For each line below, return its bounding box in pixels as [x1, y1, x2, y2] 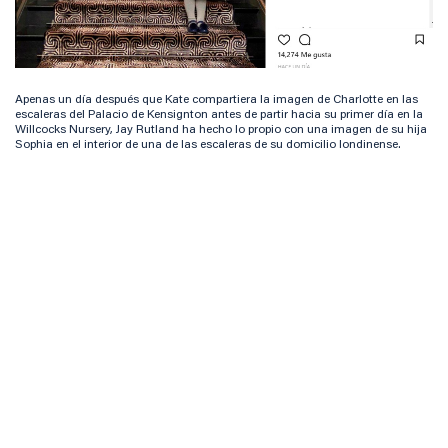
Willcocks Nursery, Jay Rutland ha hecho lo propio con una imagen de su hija [15, 124, 427, 137]
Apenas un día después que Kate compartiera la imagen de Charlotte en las [15, 94, 418, 107]
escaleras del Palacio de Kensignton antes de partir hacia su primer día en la [15, 109, 423, 122]
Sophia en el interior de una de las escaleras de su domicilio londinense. [15, 139, 401, 152]
